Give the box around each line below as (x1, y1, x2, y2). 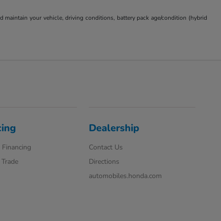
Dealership (89, 121, 140, 135)
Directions (89, 157, 120, 167)
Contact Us (89, 143, 123, 152)
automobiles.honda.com (89, 171, 162, 181)
